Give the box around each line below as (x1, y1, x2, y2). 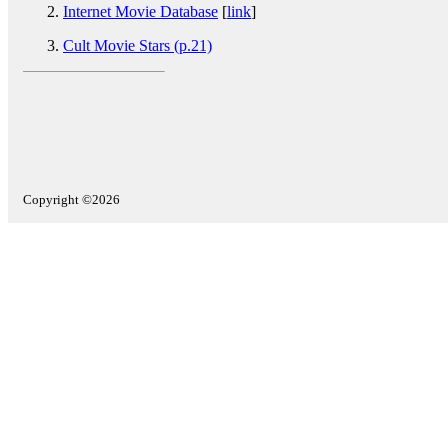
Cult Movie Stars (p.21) (63, 37, 212, 54)
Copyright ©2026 (23, 192, 120, 207)
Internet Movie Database (63, 3, 218, 20)
